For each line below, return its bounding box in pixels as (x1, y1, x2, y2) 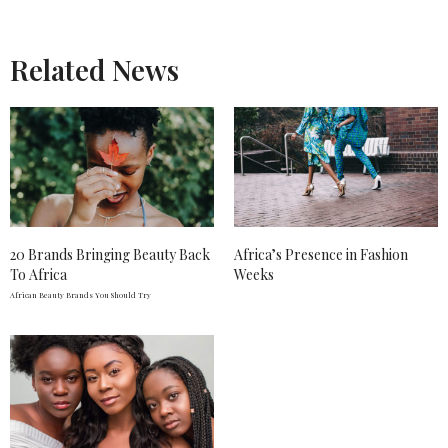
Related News (10, 50, 179, 88)
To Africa (10, 264, 67, 284)
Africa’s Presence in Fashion (234, 244, 408, 264)
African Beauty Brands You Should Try (10, 289, 151, 300)
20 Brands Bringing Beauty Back (10, 244, 210, 264)
